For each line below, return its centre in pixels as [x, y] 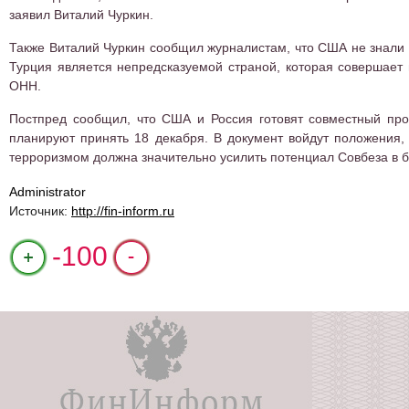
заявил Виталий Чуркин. [81, 15]
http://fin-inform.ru [123, 211]
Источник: [40, 211]
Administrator [47, 192]
